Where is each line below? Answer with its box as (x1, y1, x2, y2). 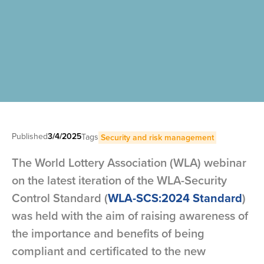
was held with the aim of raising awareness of (12, 206, 248, 225)
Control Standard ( (12, 189, 108, 207)
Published (12, 130, 48, 143)
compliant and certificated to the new (12, 242, 206, 260)
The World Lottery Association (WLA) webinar (12, 153, 246, 171)
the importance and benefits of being (12, 224, 204, 242)
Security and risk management (101, 131, 214, 144)
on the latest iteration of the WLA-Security (12, 171, 227, 189)
